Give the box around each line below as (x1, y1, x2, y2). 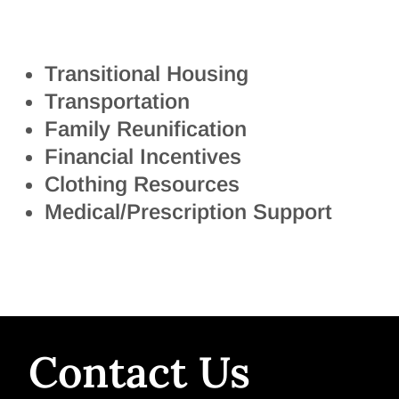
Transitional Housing (45, 61, 248, 86)
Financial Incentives (45, 144, 241, 169)
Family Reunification (45, 117, 247, 142)
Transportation (45, 89, 190, 114)
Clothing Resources (45, 172, 240, 197)
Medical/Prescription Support (45, 199, 332, 224)
